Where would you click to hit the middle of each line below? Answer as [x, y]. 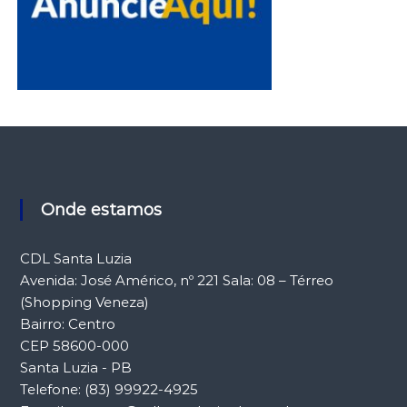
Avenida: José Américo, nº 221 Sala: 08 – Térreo [176, 280]
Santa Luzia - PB [75, 367]
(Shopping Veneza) [84, 302]
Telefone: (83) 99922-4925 [109, 389]
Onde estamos [108, 209]
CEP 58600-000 [74, 345]
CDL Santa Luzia [75, 258]
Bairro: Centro [67, 323]
